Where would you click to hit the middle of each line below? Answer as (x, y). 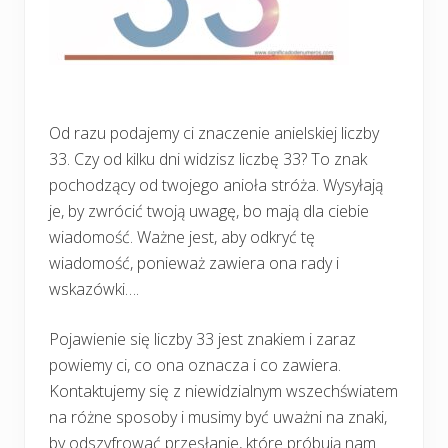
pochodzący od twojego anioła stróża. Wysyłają (216, 184)
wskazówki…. (94, 288)
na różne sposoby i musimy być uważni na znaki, (218, 416)
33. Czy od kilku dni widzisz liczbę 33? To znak (208, 158)
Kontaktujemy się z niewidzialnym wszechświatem (223, 390)
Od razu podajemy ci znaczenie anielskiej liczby (214, 132)
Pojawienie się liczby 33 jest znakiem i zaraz (202, 338)
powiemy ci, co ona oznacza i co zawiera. (195, 364)
